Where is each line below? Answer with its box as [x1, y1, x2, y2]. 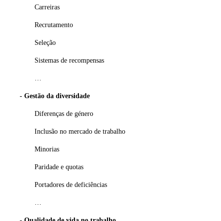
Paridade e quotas [35, 163, 83, 171]
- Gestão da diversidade [20, 92, 90, 100]
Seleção [35, 38, 56, 46]
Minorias [35, 145, 59, 153]
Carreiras [35, 3, 60, 11]
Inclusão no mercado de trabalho [35, 127, 125, 135]
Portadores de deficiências [35, 181, 107, 188]
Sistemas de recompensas [35, 56, 104, 64]
